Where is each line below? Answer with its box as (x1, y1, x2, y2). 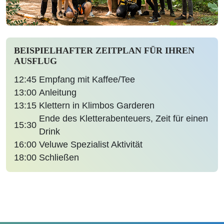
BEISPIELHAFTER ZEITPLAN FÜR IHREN (14, 45, 194, 55)
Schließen (39, 152, 79, 162)
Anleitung (39, 87, 76, 97)
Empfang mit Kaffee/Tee (39, 74, 135, 84)
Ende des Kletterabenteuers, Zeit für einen (39, 113, 208, 123)
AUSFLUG (14, 55, 57, 66)
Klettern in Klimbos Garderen (39, 100, 154, 110)
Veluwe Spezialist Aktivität (39, 139, 142, 149)
